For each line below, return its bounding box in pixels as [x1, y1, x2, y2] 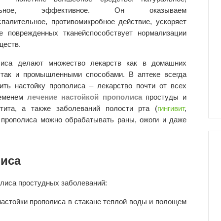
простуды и [146, 93, 187, 102]
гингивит [157, 104, 184, 113]
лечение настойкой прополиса [27, 93, 146, 102]
